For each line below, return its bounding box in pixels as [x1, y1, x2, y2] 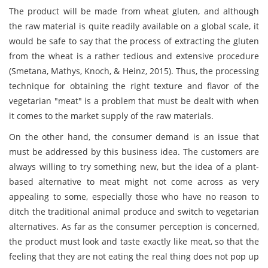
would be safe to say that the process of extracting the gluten [9, 35, 259, 47]
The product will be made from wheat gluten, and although [9, 5, 259, 17]
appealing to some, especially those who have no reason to [9, 191, 259, 202]
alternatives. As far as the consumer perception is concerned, [9, 221, 259, 232]
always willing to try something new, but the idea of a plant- [9, 161, 259, 172]
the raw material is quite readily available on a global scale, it [9, 20, 259, 32]
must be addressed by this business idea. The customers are [9, 146, 259, 157]
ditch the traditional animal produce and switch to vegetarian [9, 206, 259, 217]
